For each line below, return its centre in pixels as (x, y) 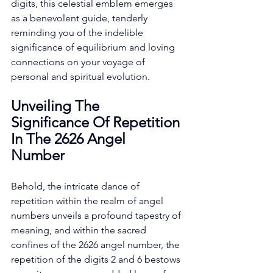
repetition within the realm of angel (88, 200)
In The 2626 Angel (70, 138)
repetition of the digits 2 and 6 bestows (97, 259)
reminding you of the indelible (78, 32)
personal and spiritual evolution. (82, 76)
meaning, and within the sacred (80, 230)
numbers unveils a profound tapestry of (97, 215)
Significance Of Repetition (97, 122)
